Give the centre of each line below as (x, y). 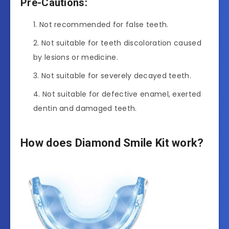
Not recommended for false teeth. (104, 25)
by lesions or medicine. (76, 58)
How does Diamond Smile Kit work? (112, 143)
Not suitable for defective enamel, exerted (122, 94)
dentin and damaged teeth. (85, 109)
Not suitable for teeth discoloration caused (121, 43)
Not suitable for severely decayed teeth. (116, 76)
